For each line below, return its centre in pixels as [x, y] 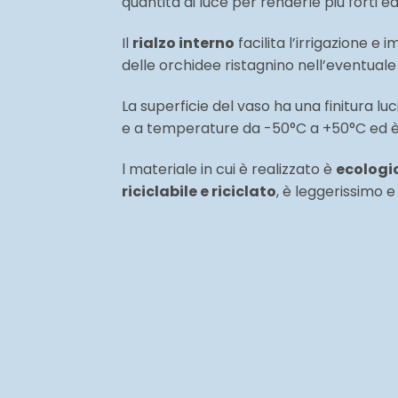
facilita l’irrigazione [301, 44]
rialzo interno [183, 44]
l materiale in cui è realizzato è [229, 169]
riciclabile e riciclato [199, 191]
